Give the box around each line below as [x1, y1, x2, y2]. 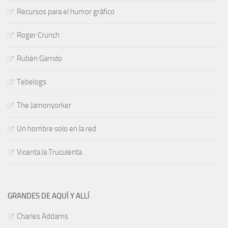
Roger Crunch [17, 30, 60, 40]
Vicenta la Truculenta [17, 147, 82, 157]
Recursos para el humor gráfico [17, 7, 115, 16]
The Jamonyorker [17, 100, 71, 110]
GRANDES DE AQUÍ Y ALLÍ [8, 191, 90, 201]
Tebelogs [17, 77, 46, 87]
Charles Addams [17, 211, 68, 221]
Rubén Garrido [17, 53, 62, 63]
